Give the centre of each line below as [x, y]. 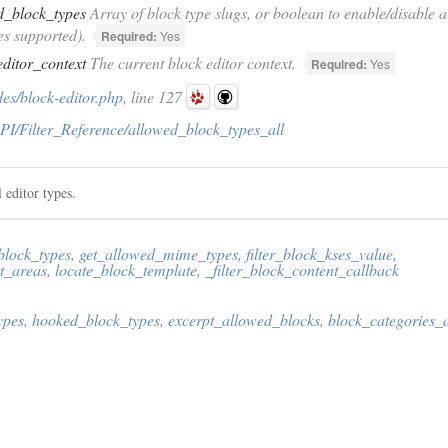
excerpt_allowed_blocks [244, 319]
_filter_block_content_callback [302, 269]
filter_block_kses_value [319, 253]
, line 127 [154, 96]
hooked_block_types [96, 319]
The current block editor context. [191, 62]
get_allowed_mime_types [158, 253]
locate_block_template [126, 269]
